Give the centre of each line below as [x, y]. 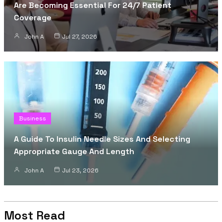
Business [32, 118]
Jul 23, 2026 [81, 170]
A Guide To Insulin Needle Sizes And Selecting [102, 139]
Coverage [33, 17]
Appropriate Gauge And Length [74, 151]
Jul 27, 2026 [80, 36]
